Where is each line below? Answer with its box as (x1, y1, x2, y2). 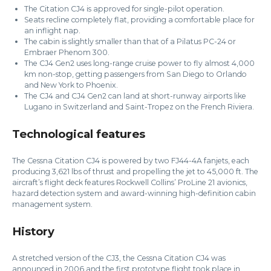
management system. (12, 199, 93, 209)
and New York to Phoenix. (24, 80, 118, 90)
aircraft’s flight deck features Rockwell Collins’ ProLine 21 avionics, (12, 177, 247, 187)
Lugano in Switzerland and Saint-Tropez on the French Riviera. (24, 102, 254, 111)
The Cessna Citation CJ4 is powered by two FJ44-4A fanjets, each (12, 155, 249, 165)
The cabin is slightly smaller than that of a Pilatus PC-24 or (24, 36, 236, 46)
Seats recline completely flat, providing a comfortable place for (24, 15, 255, 24)
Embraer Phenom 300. (24, 47, 111, 57)
